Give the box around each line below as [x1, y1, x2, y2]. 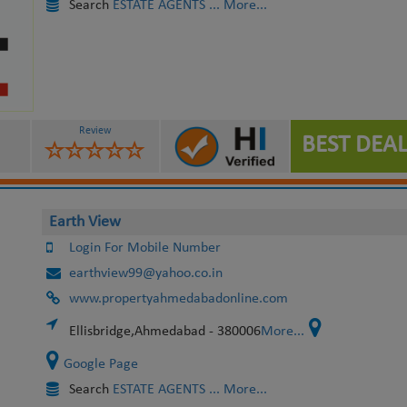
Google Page [63, 357, 138, 372]
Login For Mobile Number [68, 241, 221, 255]
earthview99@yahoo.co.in [68, 266, 223, 281]
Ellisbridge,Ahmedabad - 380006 [68, 324, 261, 339]
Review [78, 124, 112, 136]
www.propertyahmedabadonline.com [68, 292, 288, 306]
